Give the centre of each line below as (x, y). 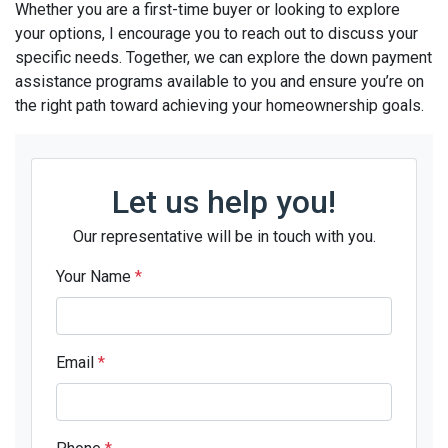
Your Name (95, 276)
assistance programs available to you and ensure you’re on (219, 81)
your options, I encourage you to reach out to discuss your (216, 33)
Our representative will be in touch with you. (224, 236)
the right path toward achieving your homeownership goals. (219, 105)
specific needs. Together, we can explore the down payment (223, 57)
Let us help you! (224, 201)
